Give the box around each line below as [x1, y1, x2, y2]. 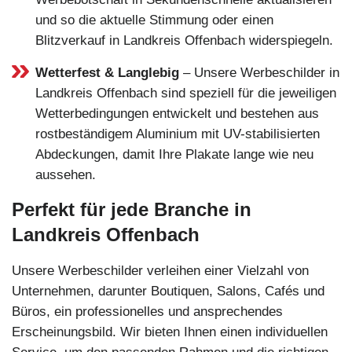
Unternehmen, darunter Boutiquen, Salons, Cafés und [12, 283, 324, 299]
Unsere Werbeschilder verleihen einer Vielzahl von [12, 262, 309, 278]
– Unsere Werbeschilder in [179, 64, 339, 80]
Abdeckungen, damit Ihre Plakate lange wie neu [35, 146, 313, 162]
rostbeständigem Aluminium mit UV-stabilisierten [35, 126, 320, 141]
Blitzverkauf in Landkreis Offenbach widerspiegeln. [35, 32, 333, 48]
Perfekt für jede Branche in [12, 198, 251, 220]
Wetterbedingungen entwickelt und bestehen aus [35, 105, 319, 121]
